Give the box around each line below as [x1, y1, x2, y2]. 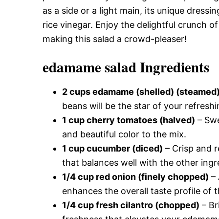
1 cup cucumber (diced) [62, 143, 163, 153]
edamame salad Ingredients [43, 56, 209, 77]
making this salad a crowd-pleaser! [43, 33, 187, 44]
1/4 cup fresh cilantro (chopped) [62, 199, 199, 210]
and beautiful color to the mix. [62, 129, 186, 139]
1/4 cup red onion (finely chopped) [62, 171, 209, 182]
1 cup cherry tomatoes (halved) [62, 114, 195, 125]
